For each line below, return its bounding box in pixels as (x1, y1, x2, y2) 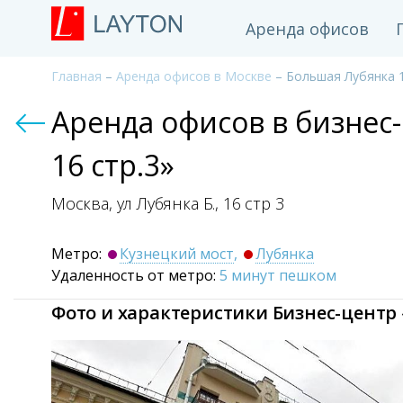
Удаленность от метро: (51, 265, 219, 285)
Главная (51, 67, 102, 85)
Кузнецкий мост (120, 244, 234, 264)
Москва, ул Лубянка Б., (51, 193, 223, 214)
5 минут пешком (219, 265, 336, 285)
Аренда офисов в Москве (116, 67, 272, 85)
